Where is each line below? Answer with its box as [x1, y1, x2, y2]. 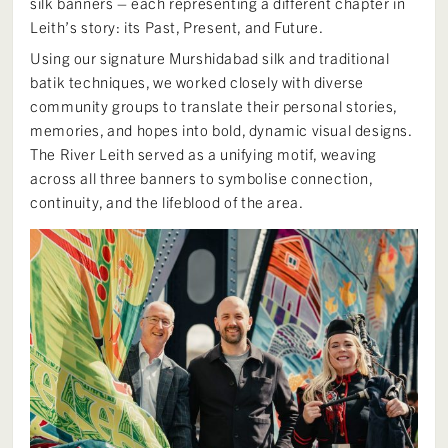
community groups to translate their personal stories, [30, 95, 398, 115]
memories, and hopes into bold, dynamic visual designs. [30, 119, 412, 139]
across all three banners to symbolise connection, [30, 167, 373, 187]
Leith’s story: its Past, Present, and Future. [30, 16, 324, 36]
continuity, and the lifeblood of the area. [30, 191, 304, 211]
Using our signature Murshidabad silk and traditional [30, 47, 390, 67]
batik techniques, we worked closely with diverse [30, 71, 365, 91]
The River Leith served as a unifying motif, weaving [30, 143, 377, 163]
